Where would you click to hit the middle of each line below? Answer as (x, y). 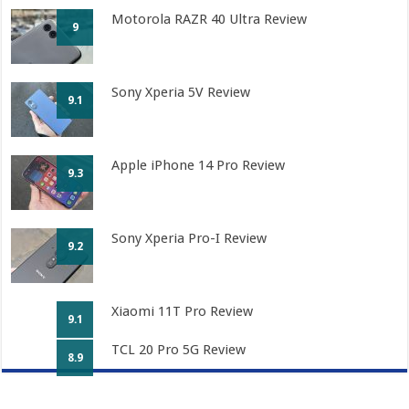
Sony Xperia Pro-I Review (189, 238)
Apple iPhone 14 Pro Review (199, 165)
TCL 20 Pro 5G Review (179, 349)
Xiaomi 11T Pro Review (183, 311)
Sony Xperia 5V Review (181, 92)
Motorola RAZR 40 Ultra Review (210, 19)
